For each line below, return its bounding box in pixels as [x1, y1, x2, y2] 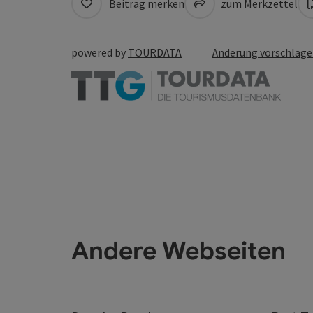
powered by [71, 45, 128, 59]
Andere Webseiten [71, 235, 286, 267]
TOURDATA [128, 45, 182, 59]
